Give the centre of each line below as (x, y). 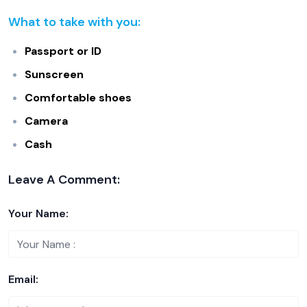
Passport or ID (63, 51)
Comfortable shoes (78, 98)
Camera (46, 121)
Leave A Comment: (64, 180)
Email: (23, 279)
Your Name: (38, 213)
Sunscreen (54, 74)
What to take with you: (74, 22)
